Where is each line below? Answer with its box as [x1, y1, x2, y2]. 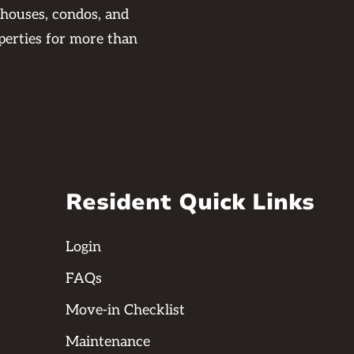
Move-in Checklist [66, 302, 186, 318]
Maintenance [66, 333, 151, 350]
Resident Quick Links [66, 187, 315, 217]
